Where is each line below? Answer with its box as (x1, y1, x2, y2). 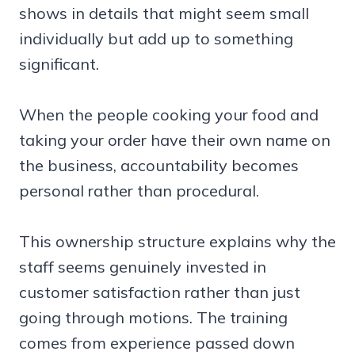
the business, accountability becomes (19, 155, 299, 176)
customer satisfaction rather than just (19, 282, 300, 303)
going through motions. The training (19, 307, 288, 328)
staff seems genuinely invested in (19, 257, 266, 277)
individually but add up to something (19, 29, 293, 49)
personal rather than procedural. (19, 181, 259, 201)
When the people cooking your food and (19, 105, 319, 125)
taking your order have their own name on (19, 130, 330, 151)
